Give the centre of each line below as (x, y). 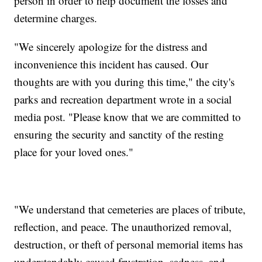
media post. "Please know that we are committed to (128, 117)
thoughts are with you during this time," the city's (125, 82)
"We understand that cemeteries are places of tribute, (130, 209)
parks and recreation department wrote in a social (123, 99)
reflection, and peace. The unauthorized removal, (123, 227)
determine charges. (56, 18)
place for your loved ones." (74, 152)
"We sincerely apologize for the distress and (111, 47)
